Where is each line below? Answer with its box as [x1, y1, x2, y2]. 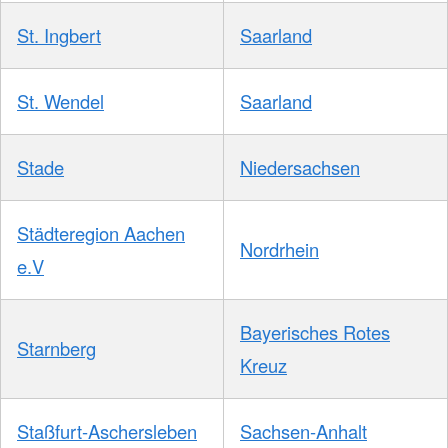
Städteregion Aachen [17, 220, 185, 247]
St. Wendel [17, 88, 104, 115]
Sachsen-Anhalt [240, 418, 367, 445]
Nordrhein [240, 236, 319, 263]
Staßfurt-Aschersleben [17, 418, 197, 445]
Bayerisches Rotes [240, 319, 390, 346]
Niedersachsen [240, 154, 360, 181]
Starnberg [17, 335, 96, 362]
